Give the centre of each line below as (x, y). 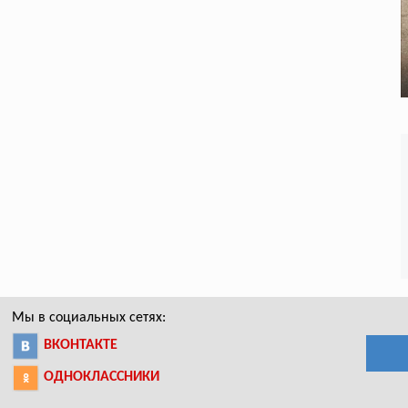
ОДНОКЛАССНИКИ (102, 377)
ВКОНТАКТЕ (81, 345)
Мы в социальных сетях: (89, 317)
